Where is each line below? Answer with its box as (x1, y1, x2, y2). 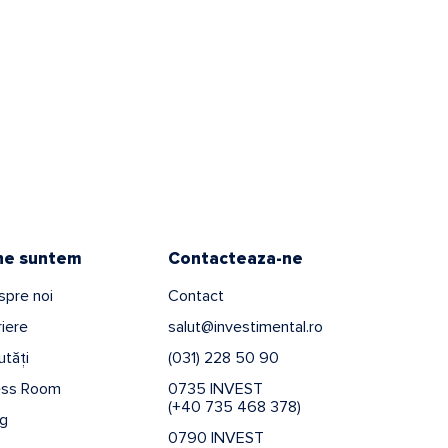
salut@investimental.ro (168, 316, 323, 337)
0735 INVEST (168, 378, 263, 399)
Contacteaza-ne (168, 247, 303, 269)
